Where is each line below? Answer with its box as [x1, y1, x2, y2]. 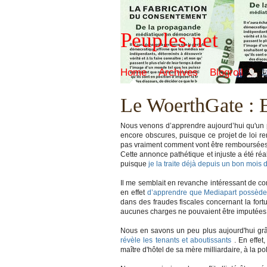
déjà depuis [182, 160, 220, 168]
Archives [159, 67, 198, 78]
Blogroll [210, 67, 243, 78]
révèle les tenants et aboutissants [120, 236, 232, 244]
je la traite [147, 160, 180, 168]
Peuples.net [120, 29, 218, 52]
